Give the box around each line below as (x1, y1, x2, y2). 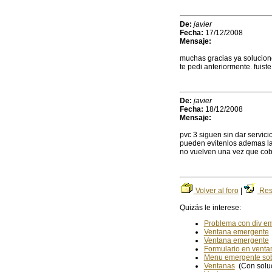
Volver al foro (193, 186, 239, 195)
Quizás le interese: (179, 203, 241, 212)
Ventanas (203, 262, 235, 271)
